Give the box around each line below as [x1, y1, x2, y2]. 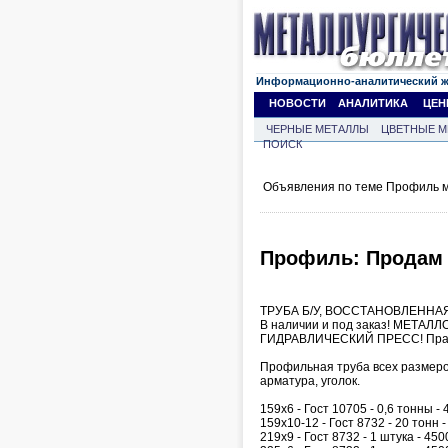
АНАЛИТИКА [338, 97, 408, 109]
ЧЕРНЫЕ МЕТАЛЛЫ [266, 123, 369, 135]
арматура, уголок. [260, 373, 360, 388]
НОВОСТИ [269, 97, 326, 109]
